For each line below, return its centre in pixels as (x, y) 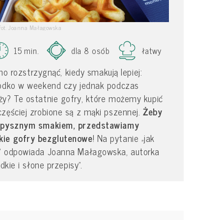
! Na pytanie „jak (124, 138)
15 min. (27, 50)
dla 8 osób (91, 50)
